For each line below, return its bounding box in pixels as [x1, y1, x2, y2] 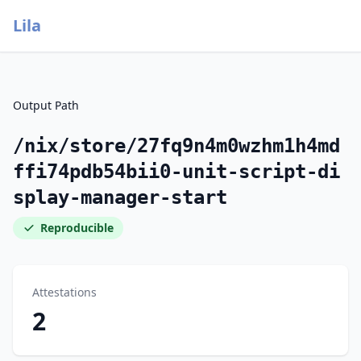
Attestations [32, 284, 97, 300]
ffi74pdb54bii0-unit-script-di [13, 160, 340, 183]
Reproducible [40, 220, 114, 235]
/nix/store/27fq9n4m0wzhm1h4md [13, 135, 340, 157]
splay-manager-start [13, 186, 227, 209]
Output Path [13, 98, 79, 113]
